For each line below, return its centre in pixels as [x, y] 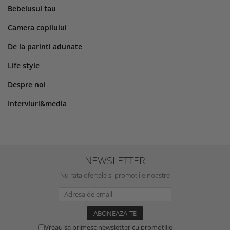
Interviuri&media [37, 103]
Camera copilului [37, 27]
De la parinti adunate [45, 46]
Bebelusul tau [32, 8]
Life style [24, 65]
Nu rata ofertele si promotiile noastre [115, 175]
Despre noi [27, 84]
